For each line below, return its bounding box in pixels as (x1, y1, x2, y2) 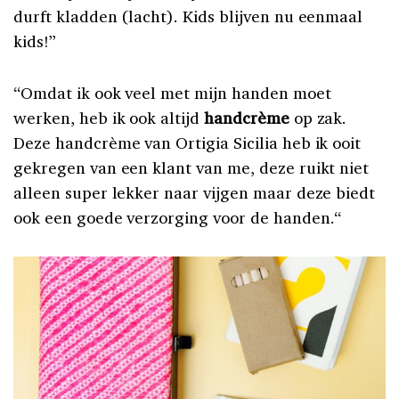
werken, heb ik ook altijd (13, 106, 205, 128)
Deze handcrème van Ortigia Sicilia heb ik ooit (13, 131, 362, 153)
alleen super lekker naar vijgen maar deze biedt (13, 181, 376, 203)
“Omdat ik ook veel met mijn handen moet (13, 81, 331, 103)
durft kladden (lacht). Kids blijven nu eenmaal (13, 4, 363, 27)
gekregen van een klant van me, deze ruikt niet (13, 156, 370, 178)
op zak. (293, 106, 347, 128)
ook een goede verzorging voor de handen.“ (13, 206, 342, 228)
